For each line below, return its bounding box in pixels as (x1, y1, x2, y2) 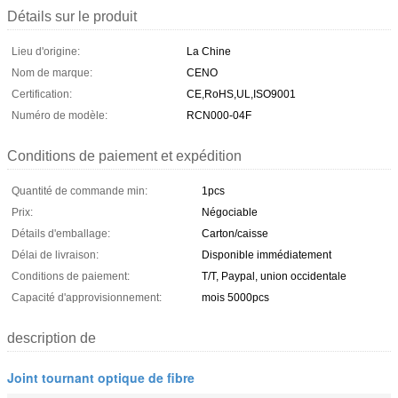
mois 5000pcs (202, 291, 269, 304)
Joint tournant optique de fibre (7, 368, 195, 386)
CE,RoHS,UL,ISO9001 (187, 87, 296, 100)
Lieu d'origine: (12, 44, 80, 58)
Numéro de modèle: (12, 108, 107, 122)
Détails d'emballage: (12, 227, 110, 240)
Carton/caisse (202, 227, 268, 240)
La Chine (187, 44, 231, 58)
